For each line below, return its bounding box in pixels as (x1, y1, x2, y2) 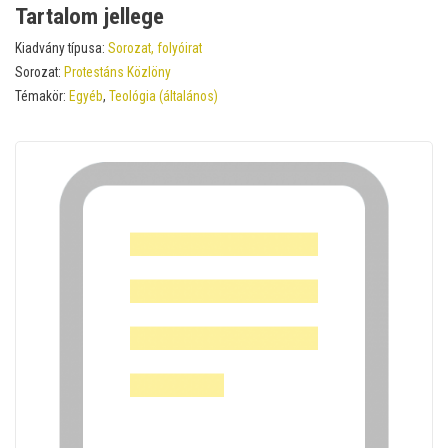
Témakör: (15, 87, 69, 104)
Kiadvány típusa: (15, 39, 108, 56)
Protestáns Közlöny (64, 63, 171, 80)
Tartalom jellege (15, 2, 164, 30)
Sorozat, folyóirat (108, 39, 202, 56)
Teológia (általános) (109, 87, 218, 104)
